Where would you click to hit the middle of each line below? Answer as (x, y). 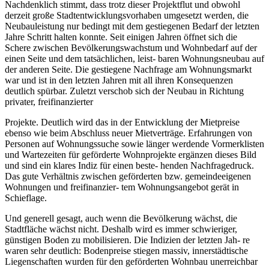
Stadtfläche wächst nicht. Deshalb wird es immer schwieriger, (121, 229)
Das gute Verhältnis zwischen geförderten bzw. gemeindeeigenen (128, 176)
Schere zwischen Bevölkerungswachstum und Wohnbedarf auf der (131, 47)
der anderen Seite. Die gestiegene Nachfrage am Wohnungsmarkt (128, 69)
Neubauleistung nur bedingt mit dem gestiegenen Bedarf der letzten (132, 26)
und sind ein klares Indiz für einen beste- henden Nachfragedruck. (129, 165)
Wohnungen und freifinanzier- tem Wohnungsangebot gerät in (122, 187)
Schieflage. (26, 198)
